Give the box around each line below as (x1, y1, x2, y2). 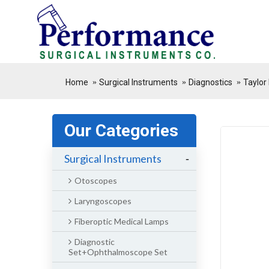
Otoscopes (74, 175, 117, 186)
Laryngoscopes (74, 196, 131, 206)
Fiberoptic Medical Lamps (74, 216, 169, 226)
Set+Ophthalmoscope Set (68, 247, 168, 257)
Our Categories (64, 121, 178, 141)
